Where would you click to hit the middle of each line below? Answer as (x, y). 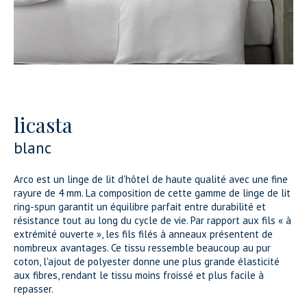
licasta (43, 125)
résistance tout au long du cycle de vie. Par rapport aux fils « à (152, 220)
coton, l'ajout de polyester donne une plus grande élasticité (147, 261)
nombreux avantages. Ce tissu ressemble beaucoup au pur (142, 248)
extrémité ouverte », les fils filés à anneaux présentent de (143, 234)
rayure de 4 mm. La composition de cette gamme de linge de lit (152, 193)
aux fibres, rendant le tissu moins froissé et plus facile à (139, 275)
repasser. (34, 289)
